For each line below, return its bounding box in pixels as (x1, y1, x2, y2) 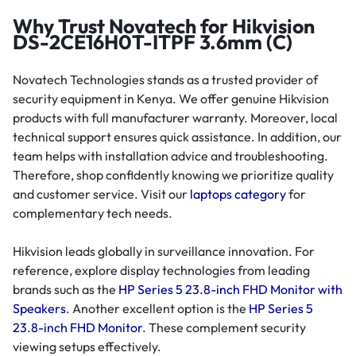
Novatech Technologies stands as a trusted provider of (13, 72, 318, 88)
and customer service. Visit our (13, 186, 190, 203)
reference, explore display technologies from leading (13, 262, 310, 279)
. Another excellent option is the (66, 300, 249, 317)
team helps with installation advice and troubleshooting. (13, 148, 328, 164)
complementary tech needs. (13, 205, 172, 222)
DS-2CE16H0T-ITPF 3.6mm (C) (13, 29, 292, 56)
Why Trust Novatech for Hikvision (13, 14, 315, 40)
